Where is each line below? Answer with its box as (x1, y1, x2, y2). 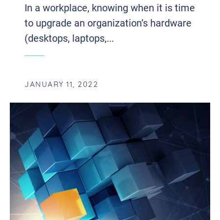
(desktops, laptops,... (25, 31, 114, 44)
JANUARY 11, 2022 (25, 81, 98, 89)
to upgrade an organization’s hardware (25, 16, 192, 29)
